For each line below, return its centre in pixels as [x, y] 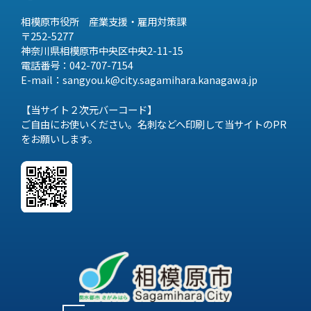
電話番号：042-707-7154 [77, 65]
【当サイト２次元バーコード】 [89, 109]
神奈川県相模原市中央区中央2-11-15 [102, 51]
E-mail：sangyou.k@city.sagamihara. [109, 80]
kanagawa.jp [228, 80]
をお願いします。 [59, 138]
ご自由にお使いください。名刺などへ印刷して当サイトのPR [154, 124]
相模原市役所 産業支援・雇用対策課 [103, 22]
